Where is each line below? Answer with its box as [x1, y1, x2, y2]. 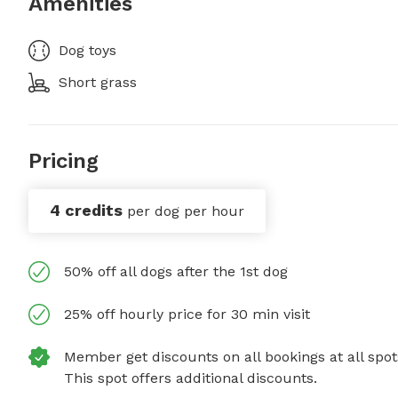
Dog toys [59, 42, 116, 60]
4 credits [50, 201, 123, 220]
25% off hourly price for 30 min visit [64, 306, 310, 323]
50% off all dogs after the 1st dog [64, 263, 288, 281]
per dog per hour [127, 203, 244, 220]
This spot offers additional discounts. [64, 370, 317, 387]
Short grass [59, 74, 137, 92]
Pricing [28, 148, 99, 174]
